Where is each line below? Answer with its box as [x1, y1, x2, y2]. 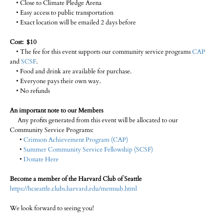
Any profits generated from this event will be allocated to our [10, 116, 178, 125]
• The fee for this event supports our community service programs [10, 48, 192, 56]
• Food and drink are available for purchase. [10, 67, 131, 76]
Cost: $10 [10, 38, 37, 46]
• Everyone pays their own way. [10, 77, 101, 86]
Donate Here [23, 155, 59, 164]
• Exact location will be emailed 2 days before [10, 19, 136, 27]
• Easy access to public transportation [10, 9, 113, 17]
